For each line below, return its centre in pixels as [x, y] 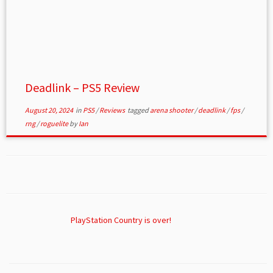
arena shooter [172, 110]
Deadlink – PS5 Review [82, 88]
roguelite [55, 124]
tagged [138, 110]
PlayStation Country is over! [121, 220]
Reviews [112, 110]
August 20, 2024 [49, 110]
